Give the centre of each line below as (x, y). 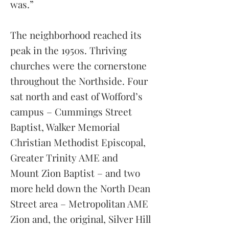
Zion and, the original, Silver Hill (81, 219)
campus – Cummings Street (71, 111)
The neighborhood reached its (76, 35)
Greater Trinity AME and (64, 157)
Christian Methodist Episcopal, (78, 142)
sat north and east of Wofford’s (76, 96)
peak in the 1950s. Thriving (68, 50)
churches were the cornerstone (78, 65)
